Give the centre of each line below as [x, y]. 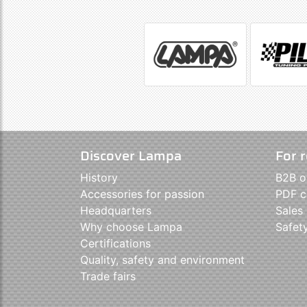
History [99, 177]
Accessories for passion [142, 194]
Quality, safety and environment [162, 259]
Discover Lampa [131, 155]
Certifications [115, 243]
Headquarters [116, 210]
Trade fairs [108, 276]
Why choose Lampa [131, 226]
